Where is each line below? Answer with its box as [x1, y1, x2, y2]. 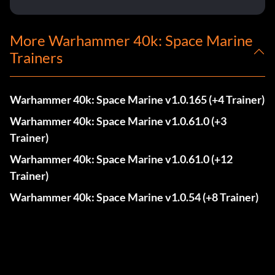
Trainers [10, 48, 63, 67]
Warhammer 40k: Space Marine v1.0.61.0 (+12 [10, 152, 233, 166]
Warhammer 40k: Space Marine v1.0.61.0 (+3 [10, 114, 227, 128]
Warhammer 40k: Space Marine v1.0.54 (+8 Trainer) [10, 190, 258, 204]
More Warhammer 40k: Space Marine [10, 31, 253, 50]
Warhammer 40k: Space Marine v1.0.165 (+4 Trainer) [10, 93, 265, 107]
